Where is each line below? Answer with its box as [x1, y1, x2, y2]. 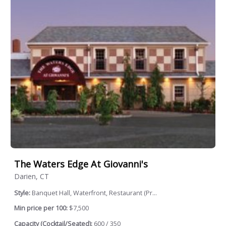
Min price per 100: [14, 204, 68, 213]
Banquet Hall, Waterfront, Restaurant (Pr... [32, 188, 157, 197]
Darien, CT [14, 171, 49, 181]
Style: [14, 188, 32, 197]
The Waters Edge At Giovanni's [14, 157, 148, 170]
